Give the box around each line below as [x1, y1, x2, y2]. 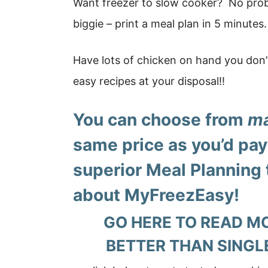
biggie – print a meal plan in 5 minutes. [73, 17, 267, 30]
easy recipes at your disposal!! [73, 75, 225, 87]
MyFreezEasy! [124, 185, 239, 205]
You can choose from [73, 109, 248, 130]
